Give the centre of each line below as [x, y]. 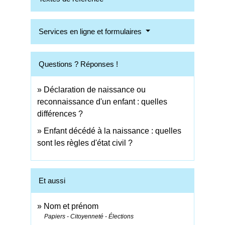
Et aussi [52, 181]
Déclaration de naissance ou [95, 89]
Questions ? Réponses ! [79, 64]
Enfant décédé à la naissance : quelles [113, 131]
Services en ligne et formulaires [91, 31]
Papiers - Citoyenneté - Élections [89, 217]
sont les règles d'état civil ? [85, 143]
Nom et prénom [71, 206]
